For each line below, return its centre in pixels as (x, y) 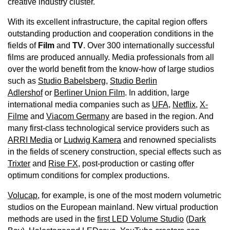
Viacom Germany (78, 116)
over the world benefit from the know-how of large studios (111, 69)
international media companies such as (80, 104)
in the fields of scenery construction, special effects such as (114, 152)
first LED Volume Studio (140, 219)
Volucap (23, 195)
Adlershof (25, 93)
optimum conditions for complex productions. (89, 175)
